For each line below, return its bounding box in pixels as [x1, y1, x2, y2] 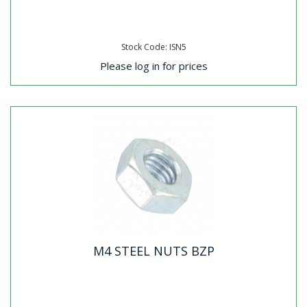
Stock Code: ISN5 [121, 41, 186, 53]
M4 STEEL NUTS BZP [93, 242, 214, 259]
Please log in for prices [99, 58, 208, 73]
